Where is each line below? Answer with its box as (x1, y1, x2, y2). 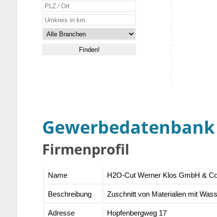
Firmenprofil (42, 139, 130, 159)
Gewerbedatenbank (42, 115, 215, 139)
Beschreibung (47, 190, 92, 199)
